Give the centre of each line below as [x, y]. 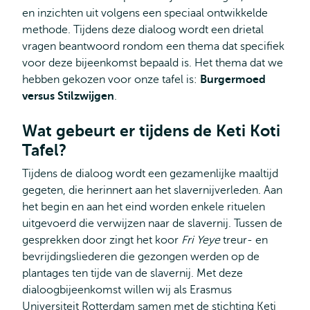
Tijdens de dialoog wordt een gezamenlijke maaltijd [150, 173]
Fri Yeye [201, 240]
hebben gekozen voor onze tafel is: [111, 79]
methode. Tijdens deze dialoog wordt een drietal [143, 29]
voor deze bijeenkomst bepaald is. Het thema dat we [153, 63]
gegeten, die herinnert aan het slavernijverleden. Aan [152, 190]
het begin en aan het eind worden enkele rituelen [144, 207]
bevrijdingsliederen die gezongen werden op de [141, 256]
